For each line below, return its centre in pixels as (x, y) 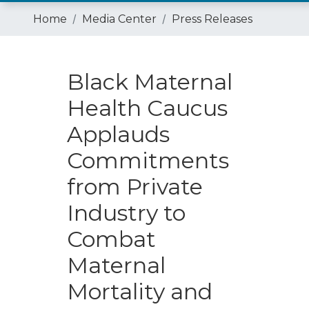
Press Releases (212, 19)
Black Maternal (149, 82)
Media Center (119, 19)
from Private (134, 187)
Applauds (118, 134)
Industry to (126, 213)
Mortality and (139, 291)
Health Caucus (147, 108)
